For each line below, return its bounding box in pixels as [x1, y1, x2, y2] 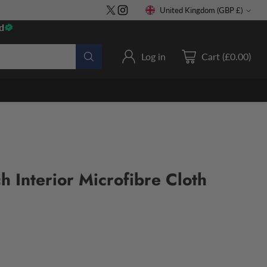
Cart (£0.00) [201, 51, 252, 62]
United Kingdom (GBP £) [236, 5, 243, 15]
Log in [141, 51, 166, 62]
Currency [145, 11, 203, 29]
